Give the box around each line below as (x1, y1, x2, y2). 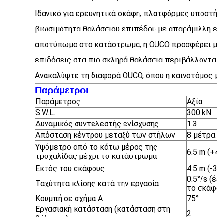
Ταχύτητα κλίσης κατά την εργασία (35, 179, 159, 188)
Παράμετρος (35, 97, 80, 106)
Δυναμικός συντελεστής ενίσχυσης (35, 119, 159, 128)
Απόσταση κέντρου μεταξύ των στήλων (35, 130, 175, 139)
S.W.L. (35, 108, 55, 117)
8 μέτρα (187, 130, 215, 139)
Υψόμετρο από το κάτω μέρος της (35, 142, 157, 152)
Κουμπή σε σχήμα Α (35, 194, 103, 203)
